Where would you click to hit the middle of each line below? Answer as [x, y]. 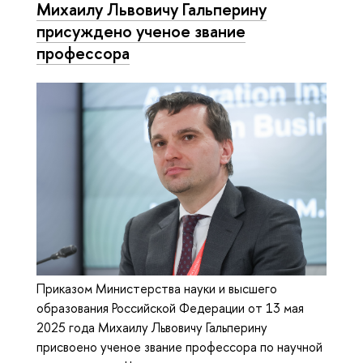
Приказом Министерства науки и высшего [157, 289]
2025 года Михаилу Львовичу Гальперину [152, 328]
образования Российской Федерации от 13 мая [170, 308]
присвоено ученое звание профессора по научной [179, 347]
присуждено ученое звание [141, 31]
